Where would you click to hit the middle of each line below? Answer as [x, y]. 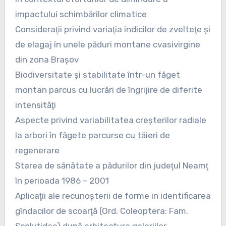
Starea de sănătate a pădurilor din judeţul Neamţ [111, 165]
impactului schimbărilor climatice [81, 14]
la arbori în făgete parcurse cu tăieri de [92, 135]
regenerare [37, 150]
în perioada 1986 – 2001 [62, 180]
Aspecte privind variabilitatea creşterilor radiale [110, 120]
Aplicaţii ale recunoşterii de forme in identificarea [113, 195]
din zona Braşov [47, 59]
